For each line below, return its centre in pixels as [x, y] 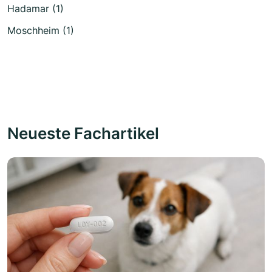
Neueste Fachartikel [83, 133]
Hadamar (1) [36, 9]
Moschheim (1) [41, 31]
